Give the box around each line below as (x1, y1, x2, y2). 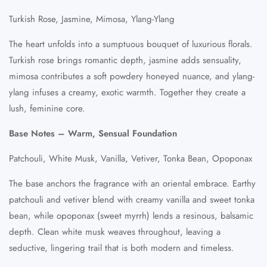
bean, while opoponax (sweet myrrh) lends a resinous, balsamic (9, 209, 253, 222)
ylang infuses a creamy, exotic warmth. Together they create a (9, 85, 246, 99)
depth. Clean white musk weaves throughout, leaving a (9, 225, 221, 238)
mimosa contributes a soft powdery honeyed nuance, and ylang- (9, 69, 254, 83)
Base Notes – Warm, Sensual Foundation (9, 126, 177, 140)
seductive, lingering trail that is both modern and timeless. (9, 241, 234, 254)
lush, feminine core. (9, 101, 85, 115)
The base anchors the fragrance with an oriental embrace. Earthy (9, 176, 256, 190)
